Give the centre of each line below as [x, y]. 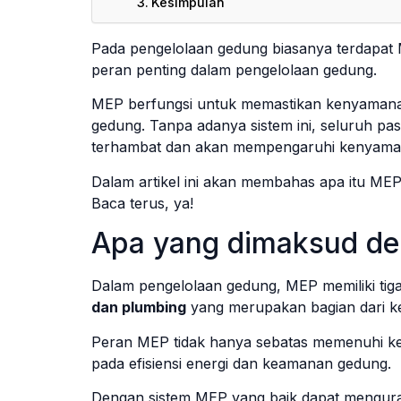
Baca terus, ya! [142, 203]
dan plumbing [139, 307]
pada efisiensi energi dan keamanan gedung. [241, 363]
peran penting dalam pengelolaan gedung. [234, 70]
